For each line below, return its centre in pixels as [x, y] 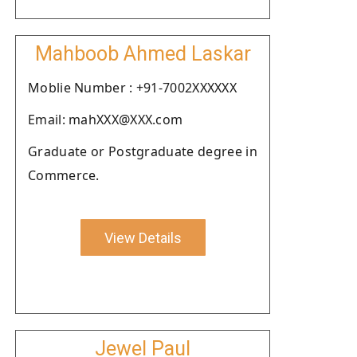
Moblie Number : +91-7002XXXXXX [132, 88]
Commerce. [64, 175]
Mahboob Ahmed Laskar [143, 54]
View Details [143, 237]
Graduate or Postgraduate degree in [143, 151]
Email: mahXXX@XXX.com [106, 120]
